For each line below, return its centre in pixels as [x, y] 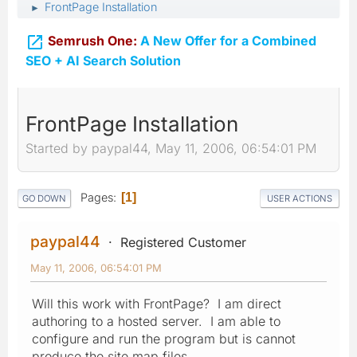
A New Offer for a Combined [227, 41]
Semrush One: [92, 41]
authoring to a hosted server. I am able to [156, 321]
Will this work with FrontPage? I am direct [157, 303]
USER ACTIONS [300, 198]
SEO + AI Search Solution [103, 60]
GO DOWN [44, 198]
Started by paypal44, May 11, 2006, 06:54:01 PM [171, 149]
